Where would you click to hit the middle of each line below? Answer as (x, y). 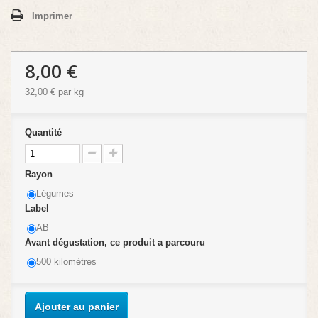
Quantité (43, 132)
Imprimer (52, 16)
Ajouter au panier (77, 306)
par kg (70, 92)
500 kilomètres (66, 261)
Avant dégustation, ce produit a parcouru (116, 242)
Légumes (55, 193)
